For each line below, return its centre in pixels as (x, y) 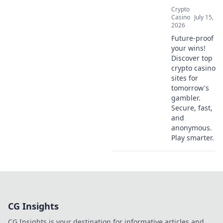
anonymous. (192, 128)
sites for (185, 78)
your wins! (188, 48)
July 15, (204, 17)
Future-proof (192, 38)
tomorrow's (190, 88)
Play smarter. (193, 138)
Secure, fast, (192, 108)
